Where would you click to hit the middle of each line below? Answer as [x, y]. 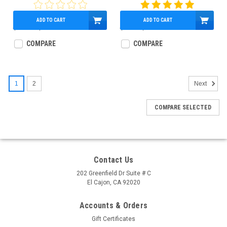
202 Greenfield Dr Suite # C [113, 173]
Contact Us [113, 160]
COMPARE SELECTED [183, 107]
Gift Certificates [113, 219]
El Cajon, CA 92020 [113, 182]
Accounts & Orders [113, 205]
